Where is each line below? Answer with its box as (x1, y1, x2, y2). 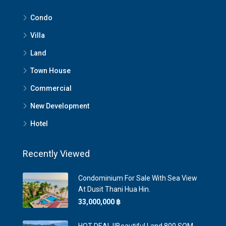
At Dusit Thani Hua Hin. (78, 185, 150, 193)
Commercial (30, 84, 72, 92)
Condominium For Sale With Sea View (78, 174, 197, 182)
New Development (30, 102, 89, 110)
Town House (30, 67, 71, 75)
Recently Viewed (23, 148, 90, 159)
